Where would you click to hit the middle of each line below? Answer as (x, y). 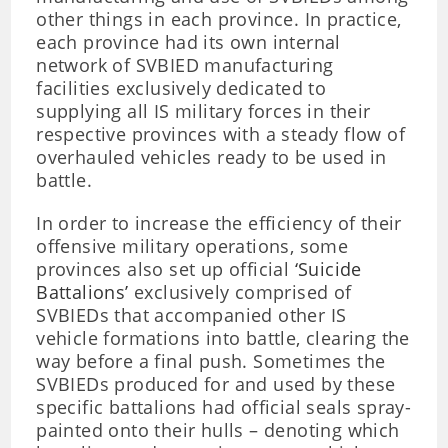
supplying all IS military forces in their (203, 111)
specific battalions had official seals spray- (224, 407)
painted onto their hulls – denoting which (218, 430)
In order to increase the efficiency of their (219, 223)
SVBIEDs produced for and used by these (216, 384)
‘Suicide (328, 269)
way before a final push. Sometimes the (211, 361)
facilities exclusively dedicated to (181, 88)
